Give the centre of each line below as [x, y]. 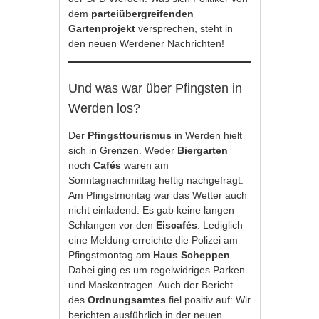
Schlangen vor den [113, 225]
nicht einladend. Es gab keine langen [152, 210]
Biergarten [203, 150]
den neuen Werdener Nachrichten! [148, 43]
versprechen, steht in [184, 28]
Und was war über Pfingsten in [156, 88]
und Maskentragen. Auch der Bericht [151, 284]
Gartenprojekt [102, 28]
